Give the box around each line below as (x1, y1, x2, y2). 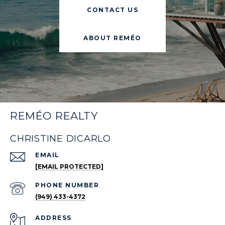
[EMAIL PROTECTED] (35, 163, 103, 171)
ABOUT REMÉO (83, 34, 142, 42)
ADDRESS (35, 214, 72, 222)
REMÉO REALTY (10, 109, 97, 123)
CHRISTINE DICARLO (10, 133, 111, 145)
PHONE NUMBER (35, 181, 99, 189)
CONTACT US (87, 6, 138, 14)
